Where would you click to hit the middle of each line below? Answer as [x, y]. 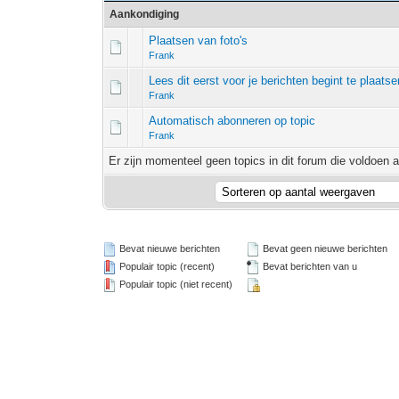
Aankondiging [145, 14]
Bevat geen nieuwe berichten [324, 248]
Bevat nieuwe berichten [169, 248]
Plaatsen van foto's [199, 41]
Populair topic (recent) [166, 266]
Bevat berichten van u [309, 266]
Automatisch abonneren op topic [232, 121]
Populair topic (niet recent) [175, 284]
